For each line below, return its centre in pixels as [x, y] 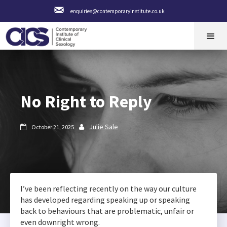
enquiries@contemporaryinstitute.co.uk [117, 11]
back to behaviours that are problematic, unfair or [107, 211]
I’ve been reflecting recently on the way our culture [108, 188]
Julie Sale [104, 127]
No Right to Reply [86, 101]
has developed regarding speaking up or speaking [105, 200]
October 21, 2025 [53, 127]
